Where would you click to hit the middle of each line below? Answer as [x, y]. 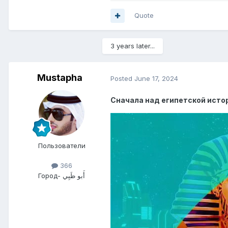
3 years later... [133, 46]
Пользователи [62, 146]
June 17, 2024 [156, 78]
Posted [122, 78]
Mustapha [60, 78]
